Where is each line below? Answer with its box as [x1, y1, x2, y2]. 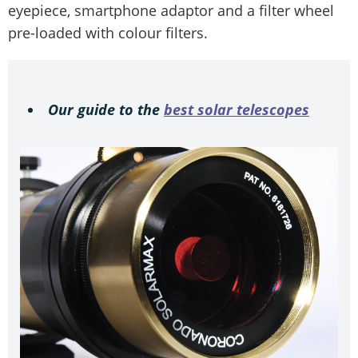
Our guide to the [48, 99, 164, 119]
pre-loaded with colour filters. [8, 22, 208, 42]
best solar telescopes [164, 99, 309, 119]
